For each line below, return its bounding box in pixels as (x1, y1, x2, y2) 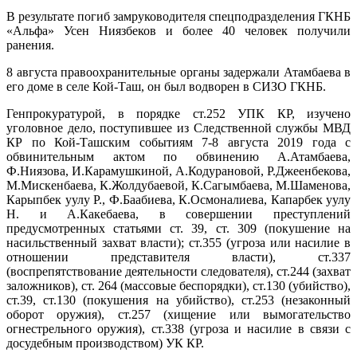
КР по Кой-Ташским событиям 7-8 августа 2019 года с (6, 135, 351, 149)
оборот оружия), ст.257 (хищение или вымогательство (6, 307, 351, 321)
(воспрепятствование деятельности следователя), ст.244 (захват (6, 264, 351, 278)
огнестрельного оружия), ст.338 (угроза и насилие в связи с (6, 321, 351, 335)
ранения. (6, 37, 54, 52)
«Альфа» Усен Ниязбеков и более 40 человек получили (6, 23, 351, 37)
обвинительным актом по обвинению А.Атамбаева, (6, 149, 351, 163)
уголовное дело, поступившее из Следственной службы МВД (6, 120, 351, 135)
